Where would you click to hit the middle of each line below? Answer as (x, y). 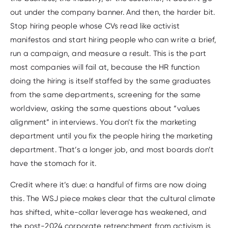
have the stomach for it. (53, 163)
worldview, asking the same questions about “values (105, 108)
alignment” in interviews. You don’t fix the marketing (103, 122)
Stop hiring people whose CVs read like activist (95, 26)
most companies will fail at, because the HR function (105, 67)
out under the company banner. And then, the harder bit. (113, 12)
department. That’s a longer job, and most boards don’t (112, 149)
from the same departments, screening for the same (106, 94)
